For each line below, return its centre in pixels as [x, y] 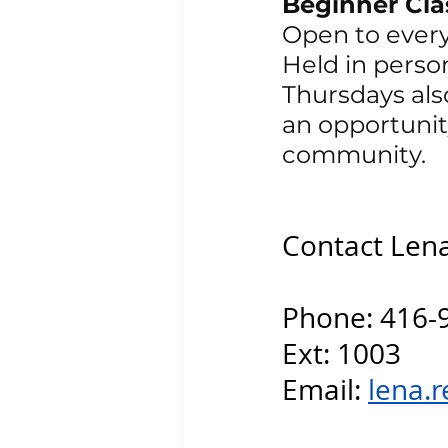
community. [354, 155]
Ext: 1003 [341, 354]
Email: [325, 390]
